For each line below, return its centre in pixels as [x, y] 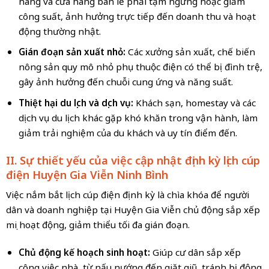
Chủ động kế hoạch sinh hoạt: [85, 252]
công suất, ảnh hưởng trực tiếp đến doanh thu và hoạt [137, 16]
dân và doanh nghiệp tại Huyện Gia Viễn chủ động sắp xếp [133, 210]
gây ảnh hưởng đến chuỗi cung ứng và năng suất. [125, 82]
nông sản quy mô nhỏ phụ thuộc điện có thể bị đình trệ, [140, 67]
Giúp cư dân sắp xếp [196, 252]
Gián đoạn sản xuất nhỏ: [72, 52]
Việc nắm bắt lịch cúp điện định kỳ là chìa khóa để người [127, 195]
